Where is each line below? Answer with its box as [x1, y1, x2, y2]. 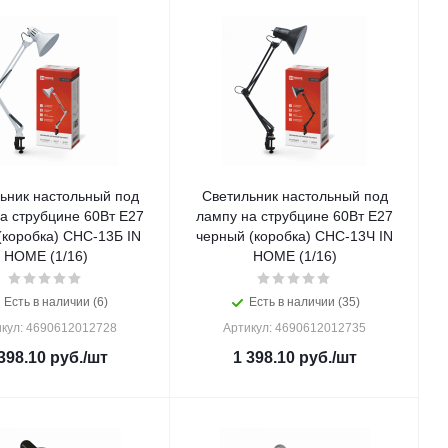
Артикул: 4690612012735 [223, 321, 366, 335]
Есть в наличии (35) [249, 295, 360, 309]
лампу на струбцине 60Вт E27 [196, 208, 393, 224]
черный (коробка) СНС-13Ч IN [196, 228, 249, 244]
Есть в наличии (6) [3, 295, 108, 309]
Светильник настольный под [201, 188, 388, 204]
